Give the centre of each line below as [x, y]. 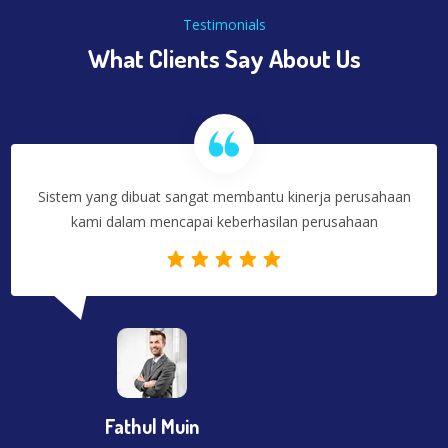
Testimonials [224, 24]
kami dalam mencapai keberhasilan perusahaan [224, 221]
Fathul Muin [152, 425]
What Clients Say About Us [224, 57]
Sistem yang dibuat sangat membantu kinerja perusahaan [224, 196]
